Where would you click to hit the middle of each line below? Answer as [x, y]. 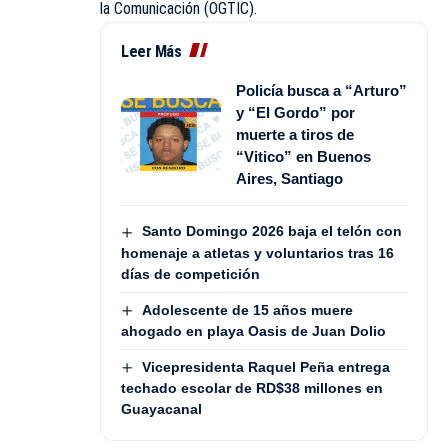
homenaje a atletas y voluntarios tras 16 [257, 252]
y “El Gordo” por [295, 113]
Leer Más [151, 52]
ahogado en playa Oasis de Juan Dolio [253, 330]
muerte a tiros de [295, 135]
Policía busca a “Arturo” [321, 91]
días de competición [190, 273]
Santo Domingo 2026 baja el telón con [271, 231]
